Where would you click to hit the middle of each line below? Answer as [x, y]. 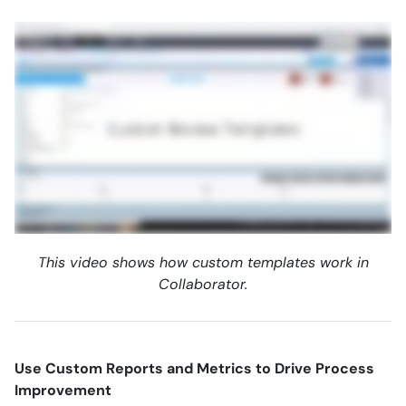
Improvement [63, 390]
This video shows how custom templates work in [203, 262]
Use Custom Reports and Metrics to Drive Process [194, 368]
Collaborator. [203, 284]
